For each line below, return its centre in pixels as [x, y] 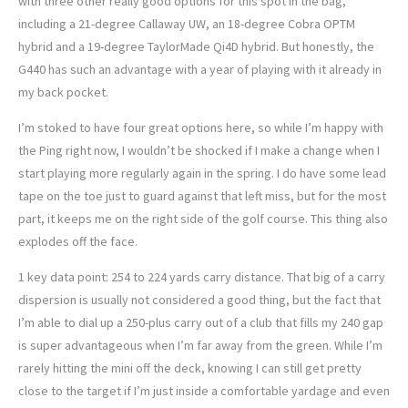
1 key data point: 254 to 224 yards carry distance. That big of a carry [202, 277]
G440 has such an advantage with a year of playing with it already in [200, 70]
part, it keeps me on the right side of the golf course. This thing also [203, 219]
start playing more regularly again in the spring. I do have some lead [202, 173]
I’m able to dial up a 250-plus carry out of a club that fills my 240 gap [201, 323]
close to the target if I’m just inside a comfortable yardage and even [204, 391]
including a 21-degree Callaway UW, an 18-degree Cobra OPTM [187, 24]
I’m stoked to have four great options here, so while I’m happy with [201, 128]
